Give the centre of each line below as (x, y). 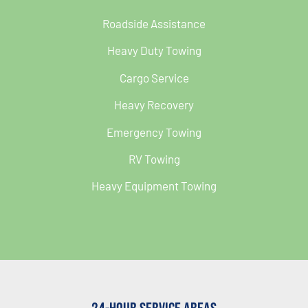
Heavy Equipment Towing (154, 186)
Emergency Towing (154, 132)
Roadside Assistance (154, 23)
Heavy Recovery (154, 105)
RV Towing (154, 158)
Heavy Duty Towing (154, 51)
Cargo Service (154, 77)
